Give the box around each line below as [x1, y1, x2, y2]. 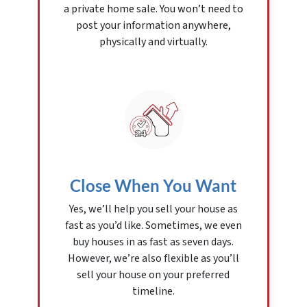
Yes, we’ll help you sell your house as [69, 201, 238, 217]
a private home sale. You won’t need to [63, 1, 243, 17]
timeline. [132, 284, 175, 299]
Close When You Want [70, 175, 237, 196]
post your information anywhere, [75, 18, 231, 34]
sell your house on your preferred [77, 267, 230, 283]
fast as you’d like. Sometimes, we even [64, 218, 242, 234]
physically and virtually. [99, 34, 208, 50]
